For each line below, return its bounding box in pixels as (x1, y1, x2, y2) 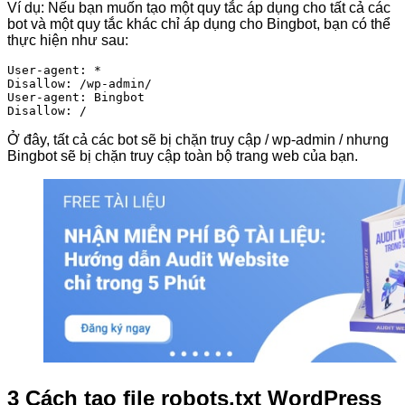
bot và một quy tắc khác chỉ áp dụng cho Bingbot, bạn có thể (7, 16, 391, 33)
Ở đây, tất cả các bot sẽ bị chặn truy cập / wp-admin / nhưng (7, 132, 389, 148)
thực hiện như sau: (7, 33, 128, 49)
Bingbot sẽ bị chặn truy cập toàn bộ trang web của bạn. (7, 148, 358, 165)
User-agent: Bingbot (7, 90, 145, 105)
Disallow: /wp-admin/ (7, 77, 152, 91)
